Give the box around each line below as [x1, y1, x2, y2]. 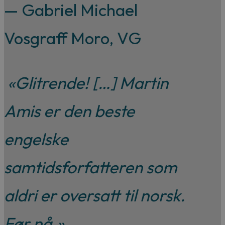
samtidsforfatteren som [4, 157, 177, 178]
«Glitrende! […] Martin [4, 72, 168, 94]
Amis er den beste [4, 100, 135, 122]
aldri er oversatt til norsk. [4, 185, 185, 206]
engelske [4, 129, 68, 150]
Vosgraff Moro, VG [4, 28, 141, 49]
